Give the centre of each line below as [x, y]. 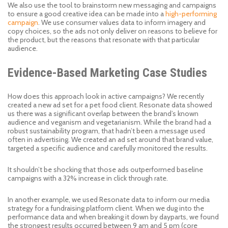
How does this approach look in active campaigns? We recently [106, 96]
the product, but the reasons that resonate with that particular [104, 40]
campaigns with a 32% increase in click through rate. [89, 178]
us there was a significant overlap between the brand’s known [103, 113]
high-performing [191, 14]
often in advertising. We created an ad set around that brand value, [110, 139]
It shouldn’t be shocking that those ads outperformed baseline [105, 169]
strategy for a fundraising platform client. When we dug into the [106, 208]
